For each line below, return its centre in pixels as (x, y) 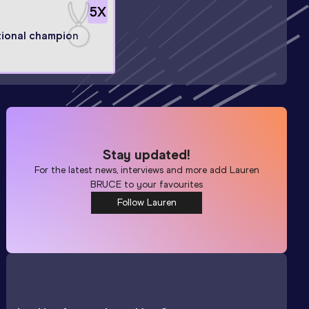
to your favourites (162, 184)
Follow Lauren (147, 202)
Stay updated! (147, 154)
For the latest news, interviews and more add (132, 170)
